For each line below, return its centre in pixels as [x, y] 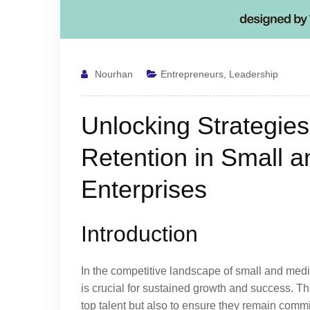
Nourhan [114, 74]
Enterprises [144, 189]
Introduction [139, 234]
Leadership [254, 74]
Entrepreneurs [192, 74]
